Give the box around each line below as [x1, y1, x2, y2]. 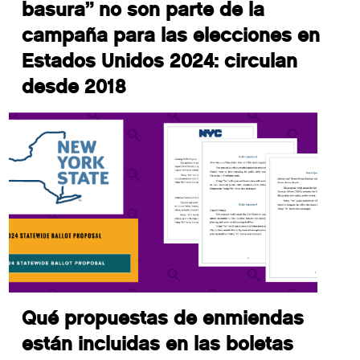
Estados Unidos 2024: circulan [22, 49, 298, 73]
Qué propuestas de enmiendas [22, 306, 305, 330]
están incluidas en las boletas [22, 332, 294, 356]
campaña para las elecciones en [22, 23, 321, 47]
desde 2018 [22, 75, 126, 99]
